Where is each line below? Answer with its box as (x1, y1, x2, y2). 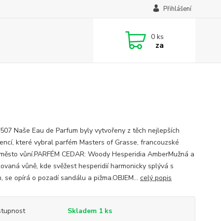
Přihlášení (163, 4, 191, 13)
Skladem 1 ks (67, 206, 112, 216)
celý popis (140, 173, 172, 183)
